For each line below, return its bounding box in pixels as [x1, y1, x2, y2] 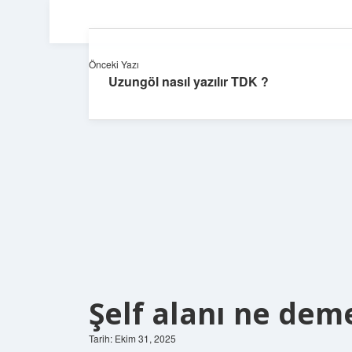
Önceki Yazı [89, 57, 139, 71]
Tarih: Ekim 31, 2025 [89, 332, 176, 345]
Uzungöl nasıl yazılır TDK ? [108, 72, 269, 90]
